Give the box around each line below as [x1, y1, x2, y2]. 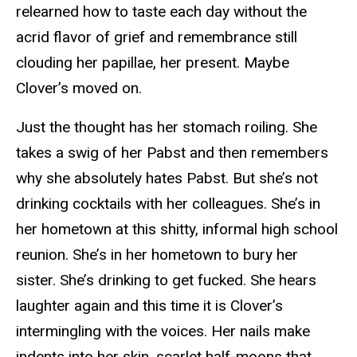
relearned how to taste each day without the [16, 2, 307, 22]
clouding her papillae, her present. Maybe [16, 53, 289, 73]
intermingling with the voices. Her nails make [16, 321, 310, 340]
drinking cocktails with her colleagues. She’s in [16, 194, 320, 213]
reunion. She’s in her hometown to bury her [16, 245, 298, 264]
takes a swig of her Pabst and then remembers [16, 143, 328, 162]
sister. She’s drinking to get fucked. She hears [16, 270, 316, 289]
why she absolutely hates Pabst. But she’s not [16, 168, 318, 187]
